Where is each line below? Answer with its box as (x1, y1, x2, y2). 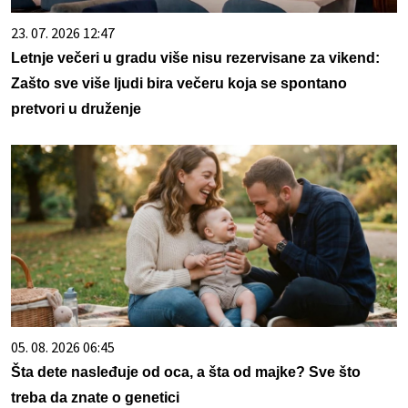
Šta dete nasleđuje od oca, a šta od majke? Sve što (11, 363, 361, 380)
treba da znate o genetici (11, 389, 179, 405)
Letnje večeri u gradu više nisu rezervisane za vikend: (11, 49, 380, 66)
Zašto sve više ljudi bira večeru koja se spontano (11, 75, 347, 91)
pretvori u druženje (11, 100, 141, 117)
